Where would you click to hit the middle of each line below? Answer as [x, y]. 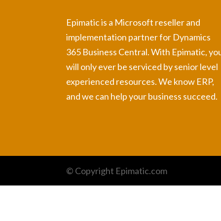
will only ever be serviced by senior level [142, 66]
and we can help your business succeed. [142, 96]
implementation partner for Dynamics [139, 37]
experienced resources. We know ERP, [140, 81]
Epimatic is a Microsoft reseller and [133, 22]
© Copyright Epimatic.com [117, 170]
